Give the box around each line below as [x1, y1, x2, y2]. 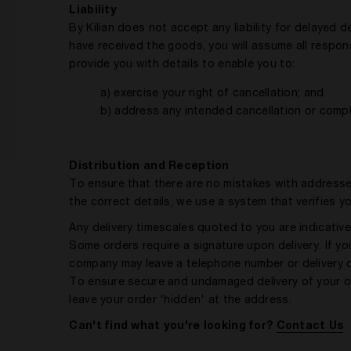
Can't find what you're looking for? [69, 321, 277, 332]
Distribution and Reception [69, 161, 230, 172]
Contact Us [276, 321, 344, 332]
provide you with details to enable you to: [69, 60, 295, 71]
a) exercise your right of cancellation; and [100, 89, 324, 100]
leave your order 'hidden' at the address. [69, 295, 291, 306]
